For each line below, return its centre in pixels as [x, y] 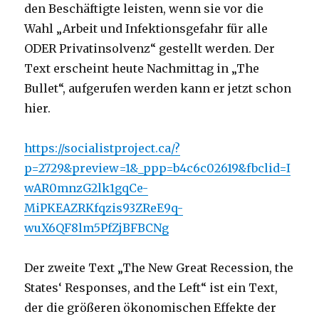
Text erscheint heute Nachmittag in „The [142, 68]
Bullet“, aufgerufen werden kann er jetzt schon [158, 88]
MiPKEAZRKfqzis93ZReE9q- [104, 208]
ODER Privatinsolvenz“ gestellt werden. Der [150, 48]
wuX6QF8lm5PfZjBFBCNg [97, 228]
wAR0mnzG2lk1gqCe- [87, 188]
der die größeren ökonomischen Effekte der [151, 307]
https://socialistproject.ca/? [103, 148]
